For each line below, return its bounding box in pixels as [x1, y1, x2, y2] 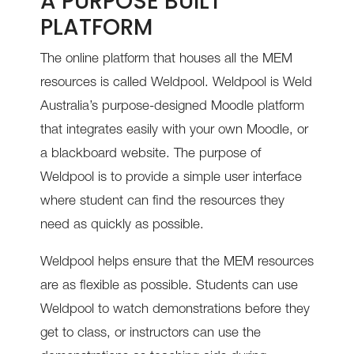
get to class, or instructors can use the [40, 327, 261, 341]
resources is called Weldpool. [40, 77, 213, 91]
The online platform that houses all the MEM [40, 53, 292, 67]
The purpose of [173, 148, 261, 162]
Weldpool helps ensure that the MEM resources [40, 256, 314, 270]
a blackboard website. [40, 148, 174, 162]
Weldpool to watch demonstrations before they [40, 303, 310, 318]
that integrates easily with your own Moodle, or [40, 124, 308, 138]
